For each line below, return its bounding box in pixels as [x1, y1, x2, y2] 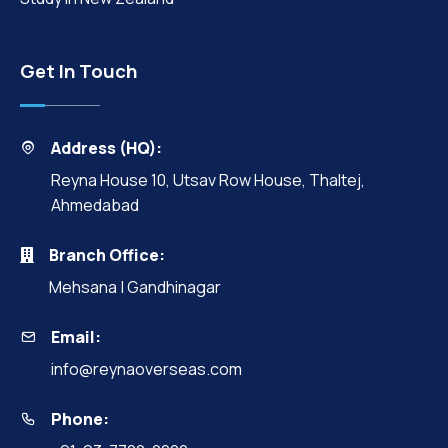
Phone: [51, 407, 109, 430]
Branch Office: [49, 243, 165, 266]
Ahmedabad [51, 193, 139, 216]
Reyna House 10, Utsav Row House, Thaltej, [51, 168, 365, 191]
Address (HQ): [51, 136, 162, 159]
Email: [51, 325, 101, 348]
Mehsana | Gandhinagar [49, 275, 221, 298]
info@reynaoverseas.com [51, 357, 242, 380]
